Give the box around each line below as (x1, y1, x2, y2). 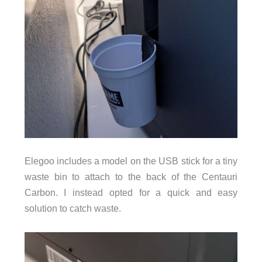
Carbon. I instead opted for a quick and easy (24, 187, 238, 198)
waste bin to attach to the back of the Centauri (24, 171, 238, 182)
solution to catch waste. (24, 203, 121, 214)
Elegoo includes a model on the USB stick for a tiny (24, 156, 238, 167)
